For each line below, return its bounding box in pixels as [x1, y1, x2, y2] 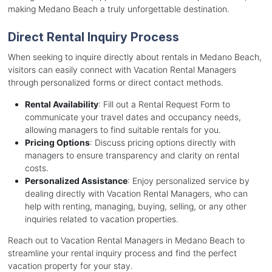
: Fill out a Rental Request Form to [98, 99, 230, 110]
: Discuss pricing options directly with [89, 137, 236, 148]
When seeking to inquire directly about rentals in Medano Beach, [7, 52, 262, 63]
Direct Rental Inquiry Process [7, 30, 179, 45]
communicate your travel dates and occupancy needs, [24, 112, 241, 123]
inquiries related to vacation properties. [24, 214, 178, 225]
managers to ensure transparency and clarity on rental [24, 150, 239, 161]
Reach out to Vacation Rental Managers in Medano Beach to [7, 235, 245, 246]
